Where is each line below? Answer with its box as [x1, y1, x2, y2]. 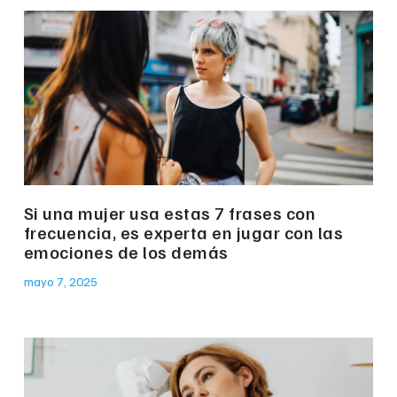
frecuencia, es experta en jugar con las [23, 221, 344, 245]
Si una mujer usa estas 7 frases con [23, 201, 316, 225]
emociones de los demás [23, 240, 229, 264]
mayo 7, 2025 [23, 274, 97, 290]
